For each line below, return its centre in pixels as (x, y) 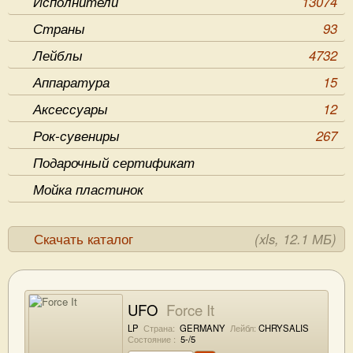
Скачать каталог (84, 239)
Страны (59, 28)
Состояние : (152, 338)
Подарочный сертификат (114, 162)
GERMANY (201, 327)
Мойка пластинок (88, 189)
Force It (188, 310)
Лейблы (58, 55)
